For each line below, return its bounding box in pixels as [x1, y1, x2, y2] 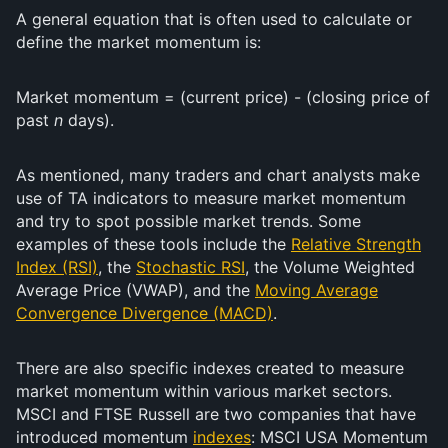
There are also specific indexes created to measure [16, 358, 404, 378]
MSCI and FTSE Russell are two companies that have [16, 404, 416, 424]
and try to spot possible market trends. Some [16, 211, 361, 231]
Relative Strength [291, 234, 421, 254]
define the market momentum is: [16, 32, 261, 52]
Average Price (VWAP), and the [16, 280, 255, 300]
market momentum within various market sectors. [16, 381, 392, 401]
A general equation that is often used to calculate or [16, 9, 412, 29]
